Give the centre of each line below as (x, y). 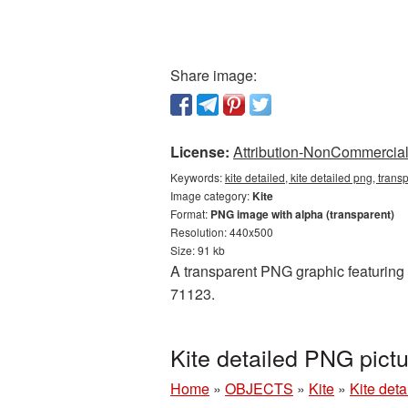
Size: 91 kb (198, 250)
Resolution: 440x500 (222, 232)
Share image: (214, 75)
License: (200, 152)
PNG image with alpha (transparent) (302, 214)
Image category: (211, 195)
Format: (190, 214)
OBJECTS (259, 388)
